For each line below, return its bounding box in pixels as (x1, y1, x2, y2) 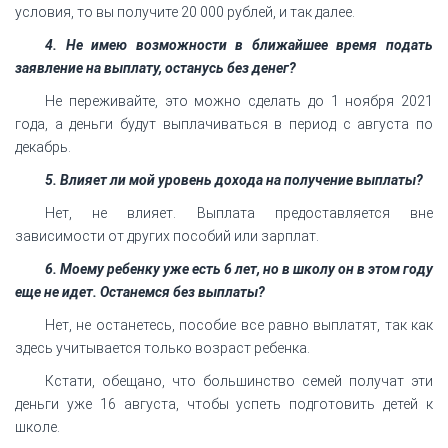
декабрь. (15, 138, 71, 155)
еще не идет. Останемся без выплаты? (15, 283, 265, 300)
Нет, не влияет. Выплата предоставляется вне (45, 204, 433, 221)
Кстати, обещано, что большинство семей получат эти (45, 372, 433, 389)
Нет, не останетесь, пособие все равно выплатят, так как (45, 316, 433, 333)
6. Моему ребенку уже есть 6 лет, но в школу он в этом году (45, 260, 433, 277)
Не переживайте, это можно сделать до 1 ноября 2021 (45, 92, 433, 109)
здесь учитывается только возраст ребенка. (15, 339, 310, 356)
